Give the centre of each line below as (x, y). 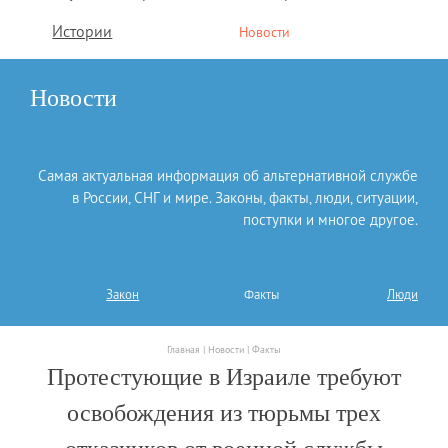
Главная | (187, 350)
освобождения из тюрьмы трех (224, 413)
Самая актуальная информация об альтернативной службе (228, 176)
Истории (82, 30)
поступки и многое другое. (330, 220)
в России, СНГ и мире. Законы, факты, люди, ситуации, (245, 198)
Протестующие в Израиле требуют (224, 377)
